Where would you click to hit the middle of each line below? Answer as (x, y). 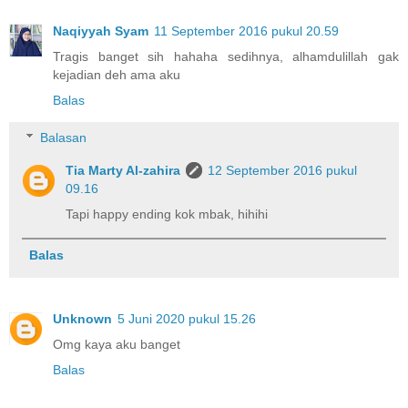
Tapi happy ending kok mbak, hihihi (167, 214)
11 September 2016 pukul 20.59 (246, 31)
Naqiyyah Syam (101, 31)
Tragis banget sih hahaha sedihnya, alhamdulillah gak (226, 56)
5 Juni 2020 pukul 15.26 (187, 319)
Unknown (82, 319)
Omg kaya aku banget (117, 345)
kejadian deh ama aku (117, 74)
